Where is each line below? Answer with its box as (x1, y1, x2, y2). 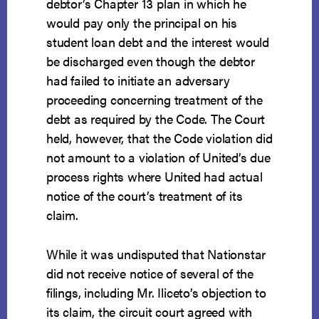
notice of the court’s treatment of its (46, 187, 243, 205)
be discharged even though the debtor (46, 52, 255, 70)
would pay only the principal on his (46, 14, 238, 32)
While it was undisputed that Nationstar (46, 245, 266, 263)
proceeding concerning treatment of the (46, 90, 263, 109)
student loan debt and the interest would (46, 33, 270, 51)
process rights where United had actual (46, 167, 263, 186)
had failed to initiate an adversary (46, 71, 231, 90)
